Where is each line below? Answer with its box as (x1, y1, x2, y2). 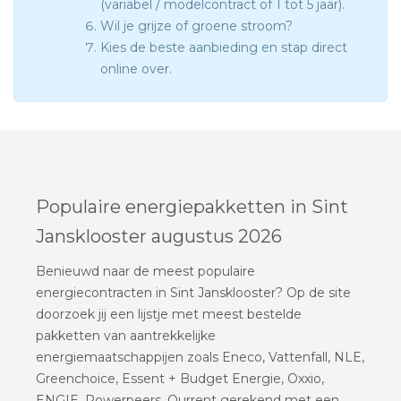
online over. (100, 61, 172, 78)
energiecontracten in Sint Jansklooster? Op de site (36, 284, 351, 301)
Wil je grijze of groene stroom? (100, 18, 293, 35)
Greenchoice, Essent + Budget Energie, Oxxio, (36, 370, 324, 387)
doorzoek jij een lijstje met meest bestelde (36, 305, 302, 322)
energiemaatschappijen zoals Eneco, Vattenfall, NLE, (36, 348, 364, 365)
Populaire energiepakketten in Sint (36, 195, 348, 218)
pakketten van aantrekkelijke (36, 327, 216, 344)
